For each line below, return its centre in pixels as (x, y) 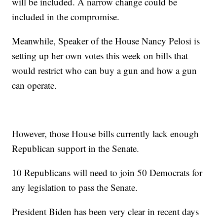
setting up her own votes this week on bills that (100, 55)
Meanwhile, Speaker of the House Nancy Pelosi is (106, 40)
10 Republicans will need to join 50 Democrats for (107, 172)
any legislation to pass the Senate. (75, 187)
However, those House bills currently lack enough (106, 133)
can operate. (35, 85)
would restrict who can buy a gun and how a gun (105, 70)
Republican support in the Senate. (76, 148)
